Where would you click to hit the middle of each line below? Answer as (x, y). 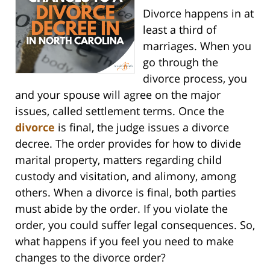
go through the (180, 62)
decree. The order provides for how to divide (128, 144)
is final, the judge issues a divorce (142, 127)
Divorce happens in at (198, 14)
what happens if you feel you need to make (124, 241)
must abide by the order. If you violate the (121, 209)
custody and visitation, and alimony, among (126, 176)
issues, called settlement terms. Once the (120, 111)
